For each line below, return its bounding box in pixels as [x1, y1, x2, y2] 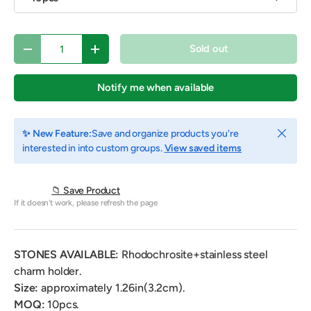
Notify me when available [96, 81, 215, 94]
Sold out [189, 42, 228, 56]
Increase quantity [94, 47, 174, 60]
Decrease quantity [26, 47, 110, 60]
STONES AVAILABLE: [14, 248, 119, 262]
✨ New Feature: [22, 128, 92, 140]
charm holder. [14, 264, 82, 278]
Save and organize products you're [91, 128, 239, 140]
